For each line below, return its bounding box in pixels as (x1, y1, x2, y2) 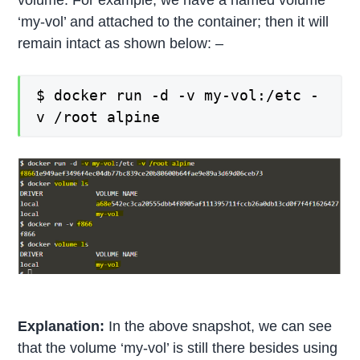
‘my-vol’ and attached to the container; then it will (18, 14, 329, 31)
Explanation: (18, 318, 105, 335)
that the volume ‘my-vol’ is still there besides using (18, 340, 338, 357)
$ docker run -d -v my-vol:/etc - (36, 87, 320, 104)
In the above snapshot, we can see (104, 318, 333, 335)
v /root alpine (36, 108, 161, 126)
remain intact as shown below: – (18, 35, 224, 52)
